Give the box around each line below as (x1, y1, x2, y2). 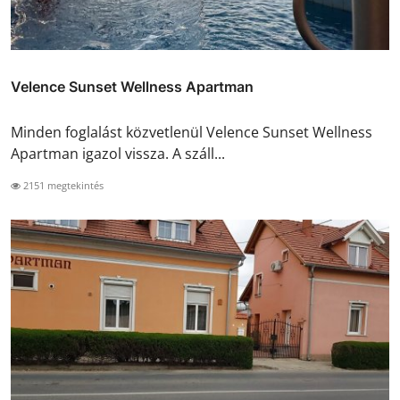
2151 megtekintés (21, 179, 104, 193)
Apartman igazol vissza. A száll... (11, 144, 225, 164)
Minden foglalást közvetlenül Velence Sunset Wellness (11, 122, 372, 143)
